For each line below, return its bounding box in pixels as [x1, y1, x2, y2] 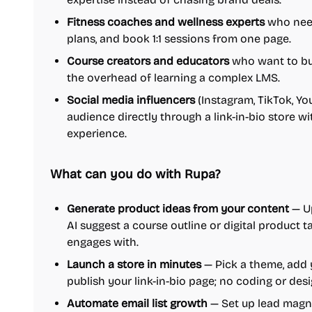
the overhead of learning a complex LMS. [67, 71, 280, 84]
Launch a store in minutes [67, 258, 201, 271]
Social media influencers [67, 93, 195, 107]
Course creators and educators [67, 54, 229, 68]
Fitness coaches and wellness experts [67, 15, 265, 29]
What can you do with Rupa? [50, 166, 220, 182]
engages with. [67, 235, 139, 249]
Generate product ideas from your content [67, 202, 289, 215]
